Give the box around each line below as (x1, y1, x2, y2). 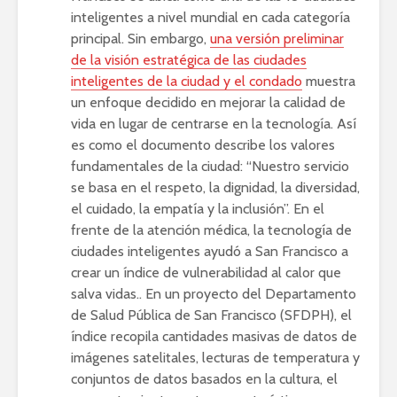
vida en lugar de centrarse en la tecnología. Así (71, 114, 356, 132)
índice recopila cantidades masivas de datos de (71, 327, 357, 345)
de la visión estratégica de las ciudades (71, 51, 307, 68)
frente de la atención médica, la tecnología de (71, 221, 352, 238)
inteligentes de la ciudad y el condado (71, 72, 302, 90)
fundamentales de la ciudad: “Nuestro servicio (71, 157, 349, 175)
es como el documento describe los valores (71, 136, 335, 153)
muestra (302, 72, 355, 90)
